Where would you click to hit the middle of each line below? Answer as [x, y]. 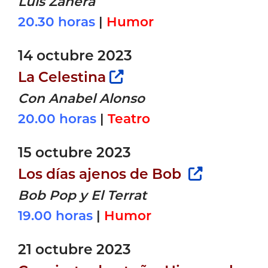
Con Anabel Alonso [81, 98]
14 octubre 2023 [75, 55]
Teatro [129, 118]
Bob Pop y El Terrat [82, 195]
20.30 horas [57, 21]
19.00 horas [55, 215]
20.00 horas [57, 118]
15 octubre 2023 [74, 152]
